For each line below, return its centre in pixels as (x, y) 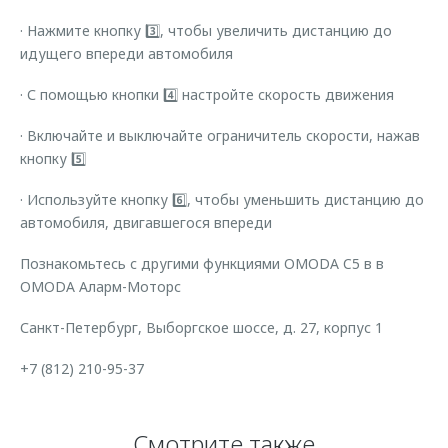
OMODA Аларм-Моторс (100, 286)
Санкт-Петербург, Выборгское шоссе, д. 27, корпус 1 (201, 327)
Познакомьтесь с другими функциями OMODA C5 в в (202, 263)
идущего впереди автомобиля (126, 53)
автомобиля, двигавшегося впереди (146, 222)
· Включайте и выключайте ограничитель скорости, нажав (220, 135)
